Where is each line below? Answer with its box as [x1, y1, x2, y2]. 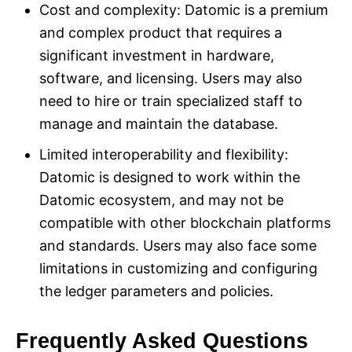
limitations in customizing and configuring [39, 260, 317, 277]
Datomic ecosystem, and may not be [39, 192, 284, 209]
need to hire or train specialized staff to [39, 93, 302, 110]
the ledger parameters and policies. [39, 283, 273, 300]
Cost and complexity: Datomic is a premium [39, 2, 328, 19]
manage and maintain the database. [39, 115, 278, 133]
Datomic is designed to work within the [39, 169, 300, 186]
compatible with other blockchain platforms [39, 214, 331, 232]
